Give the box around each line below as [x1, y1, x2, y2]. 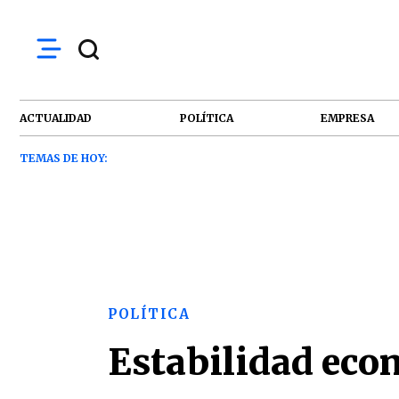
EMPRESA [321, 110, 375, 125]
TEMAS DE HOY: [20, 151, 108, 165]
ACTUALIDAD [20, 110, 92, 125]
